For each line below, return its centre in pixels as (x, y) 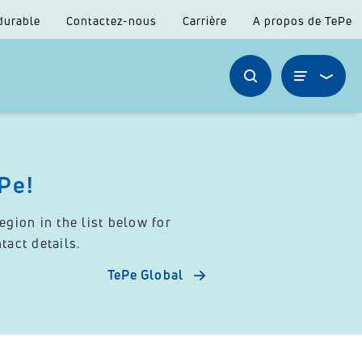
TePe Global (145, 275)
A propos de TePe (303, 21)
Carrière (205, 21)
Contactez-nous (112, 21)
